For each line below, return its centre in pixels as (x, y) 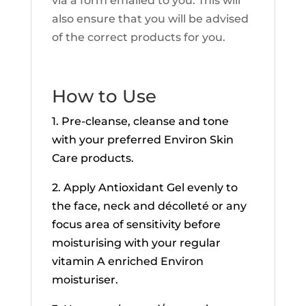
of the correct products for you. (138, 37)
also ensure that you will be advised (150, 19)
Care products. (93, 158)
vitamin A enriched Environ (127, 261)
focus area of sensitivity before (136, 224)
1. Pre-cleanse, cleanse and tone (140, 121)
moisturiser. (85, 280)
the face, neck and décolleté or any (149, 206)
